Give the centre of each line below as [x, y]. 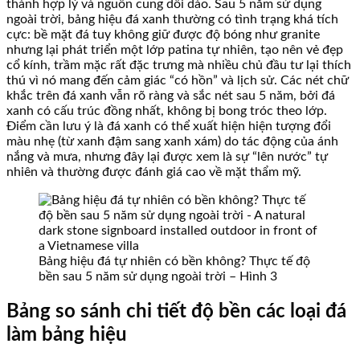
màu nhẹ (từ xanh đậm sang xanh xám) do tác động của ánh [172, 142]
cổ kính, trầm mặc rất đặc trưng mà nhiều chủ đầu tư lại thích [179, 65]
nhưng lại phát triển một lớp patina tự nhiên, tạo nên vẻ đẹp [175, 50]
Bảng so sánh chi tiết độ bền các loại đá [176, 311]
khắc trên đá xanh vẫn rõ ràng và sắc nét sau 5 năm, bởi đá [171, 96]
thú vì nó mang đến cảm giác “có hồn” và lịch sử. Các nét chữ [178, 81]
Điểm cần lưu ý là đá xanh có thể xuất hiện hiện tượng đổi [169, 127]
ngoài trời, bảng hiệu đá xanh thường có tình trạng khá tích [172, 20]
